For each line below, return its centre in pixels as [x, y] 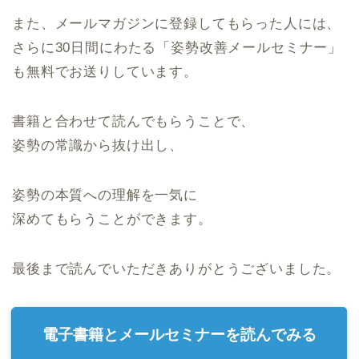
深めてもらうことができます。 [112, 220]
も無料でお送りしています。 [105, 72]
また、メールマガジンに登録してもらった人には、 [177, 24]
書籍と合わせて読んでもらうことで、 [134, 122]
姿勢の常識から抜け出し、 [98, 146]
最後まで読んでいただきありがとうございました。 [177, 269]
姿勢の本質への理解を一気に [105, 196]
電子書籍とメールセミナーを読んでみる [179, 335]
